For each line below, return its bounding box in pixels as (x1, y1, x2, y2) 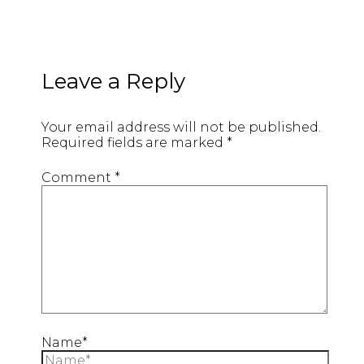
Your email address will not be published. (41, 119, 321, 135)
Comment (41, 169, 115, 185)
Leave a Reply (41, 67, 185, 94)
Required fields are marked (41, 134, 227, 150)
